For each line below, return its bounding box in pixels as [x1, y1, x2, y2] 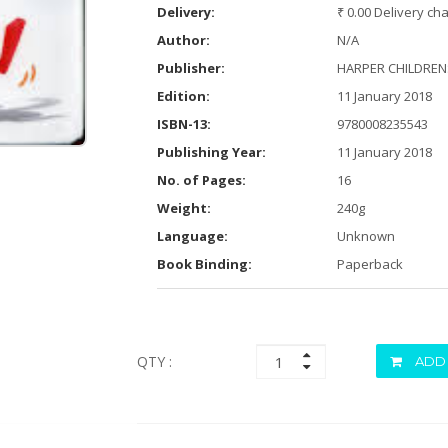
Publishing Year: [156, 143, 266, 161]
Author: [156, 31, 210, 49]
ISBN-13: [156, 115, 211, 133]
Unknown [336, 227, 395, 245]
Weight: [156, 199, 211, 217]
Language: [156, 227, 228, 245]
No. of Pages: [156, 171, 246, 189]
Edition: [156, 87, 210, 105]
